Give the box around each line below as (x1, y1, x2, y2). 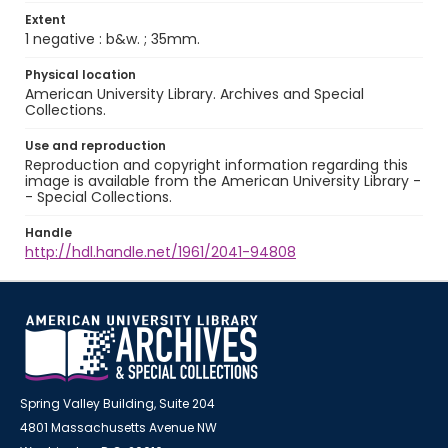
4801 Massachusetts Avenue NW (20, 419, 217, 436)
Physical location (25, 66, 136, 83)
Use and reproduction (25, 137, 166, 154)
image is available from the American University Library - (25, 171, 421, 191)
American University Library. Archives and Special (25, 84, 364, 104)
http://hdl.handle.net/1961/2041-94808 (25, 242, 296, 262)
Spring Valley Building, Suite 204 (20, 395, 215, 412)
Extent (25, 11, 66, 28)
